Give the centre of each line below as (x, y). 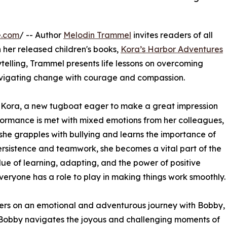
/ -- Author (41, 35)
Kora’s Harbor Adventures (172, 49)
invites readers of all (172, 35)
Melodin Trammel (97, 35)
